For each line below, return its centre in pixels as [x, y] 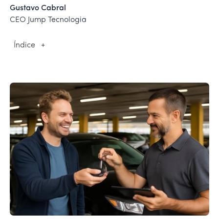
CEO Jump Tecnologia [48, 20]
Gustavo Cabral [38, 8]
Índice [24, 45]
